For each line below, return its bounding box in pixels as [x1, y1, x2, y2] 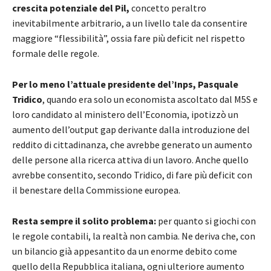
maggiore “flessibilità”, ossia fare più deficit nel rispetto [12, 31, 245, 44]
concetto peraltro [129, 1, 206, 14]
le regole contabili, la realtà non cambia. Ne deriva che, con [12, 229, 255, 242]
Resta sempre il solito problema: [12, 214, 156, 227]
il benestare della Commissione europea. [12, 183, 180, 196]
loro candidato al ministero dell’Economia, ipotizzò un [12, 108, 238, 120]
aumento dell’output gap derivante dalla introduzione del [12, 123, 250, 135]
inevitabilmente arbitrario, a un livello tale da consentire [12, 16, 247, 29]
